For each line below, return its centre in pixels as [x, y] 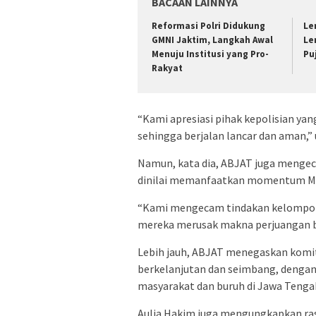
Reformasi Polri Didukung [208, 26]
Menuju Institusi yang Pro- [210, 54]
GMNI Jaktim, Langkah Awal [212, 40]
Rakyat [167, 68]
